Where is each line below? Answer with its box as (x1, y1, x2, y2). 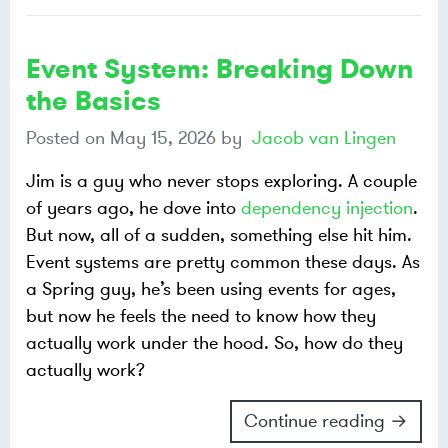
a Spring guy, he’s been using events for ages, (26, 277, 396, 302)
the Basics (26, 83, 161, 120)
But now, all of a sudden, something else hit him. (26, 223, 412, 248)
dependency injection (241, 196, 413, 221)
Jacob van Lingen (252, 126, 396, 151)
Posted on (26, 126, 110, 151)
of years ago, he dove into (26, 196, 241, 221)
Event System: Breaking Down (26, 51, 413, 88)
